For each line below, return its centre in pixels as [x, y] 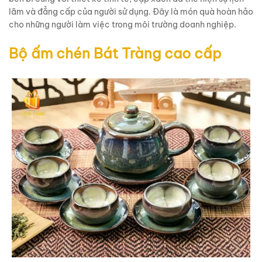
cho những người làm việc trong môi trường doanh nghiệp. [123, 24]
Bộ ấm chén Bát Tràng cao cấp [115, 53]
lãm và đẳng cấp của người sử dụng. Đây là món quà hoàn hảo [131, 11]
